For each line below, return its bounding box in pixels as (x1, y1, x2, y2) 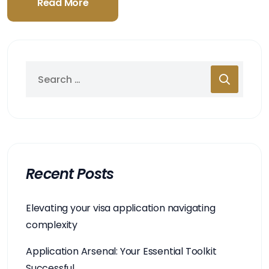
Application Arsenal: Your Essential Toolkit (26, 244, 217, 258)
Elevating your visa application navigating (26, 201, 216, 215)
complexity (26, 218, 78, 232)
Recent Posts (26, 164, 114, 184)
